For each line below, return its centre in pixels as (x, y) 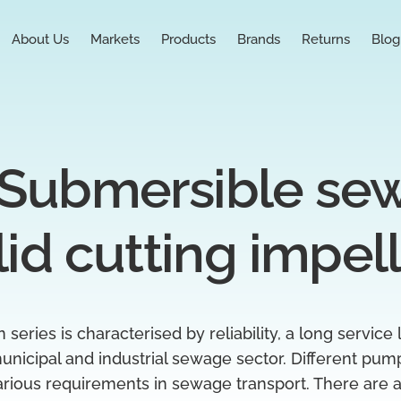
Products (188, 39)
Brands (258, 39)
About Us (40, 39)
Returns (325, 39)
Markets (115, 39)
